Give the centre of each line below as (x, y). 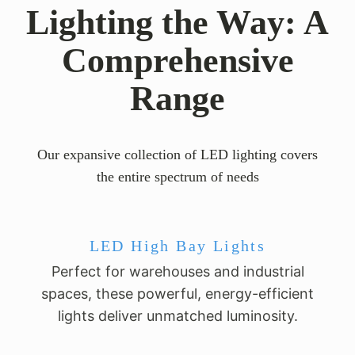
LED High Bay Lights (177, 245)
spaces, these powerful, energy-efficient (177, 293)
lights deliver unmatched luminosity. (177, 315)
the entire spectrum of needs (177, 176)
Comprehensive (177, 60)
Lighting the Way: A (177, 22)
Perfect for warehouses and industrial (177, 271)
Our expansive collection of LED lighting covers (177, 154)
